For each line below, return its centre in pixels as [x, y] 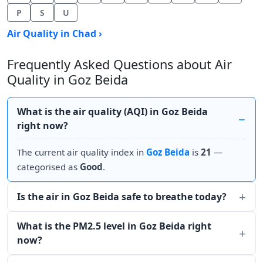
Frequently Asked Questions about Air [119, 64]
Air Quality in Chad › [55, 33]
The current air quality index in [82, 152]
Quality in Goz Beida [68, 80]
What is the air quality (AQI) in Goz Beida [112, 112]
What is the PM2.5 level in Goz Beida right [114, 226]
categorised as [48, 167]
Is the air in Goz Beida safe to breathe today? [122, 197]
